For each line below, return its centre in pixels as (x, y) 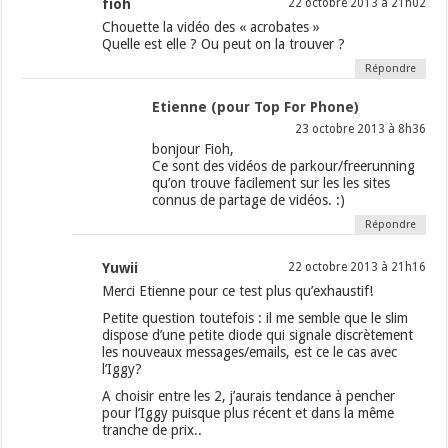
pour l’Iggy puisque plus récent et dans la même (248, 413)
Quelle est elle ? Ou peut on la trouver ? (224, 44)
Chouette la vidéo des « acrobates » (211, 27)
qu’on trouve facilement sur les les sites (271, 183)
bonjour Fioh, (193, 149)
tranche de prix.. (152, 430)
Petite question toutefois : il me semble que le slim (255, 318)
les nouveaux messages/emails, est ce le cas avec (250, 352)
